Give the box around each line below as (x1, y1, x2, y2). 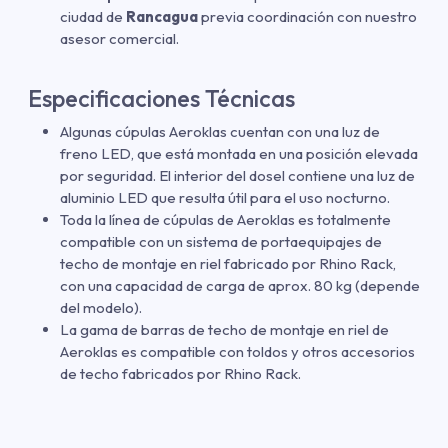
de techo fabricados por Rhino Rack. (60, 363, 301, 383)
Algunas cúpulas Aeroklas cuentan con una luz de (60, 121, 380, 141)
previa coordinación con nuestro (198, 6, 417, 26)
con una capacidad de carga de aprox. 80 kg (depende (60, 275, 420, 295)
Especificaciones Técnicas (28, 83, 295, 113)
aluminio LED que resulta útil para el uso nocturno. (60, 187, 390, 207)
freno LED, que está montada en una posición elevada (60, 143, 418, 163)
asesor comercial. (60, 28, 179, 48)
